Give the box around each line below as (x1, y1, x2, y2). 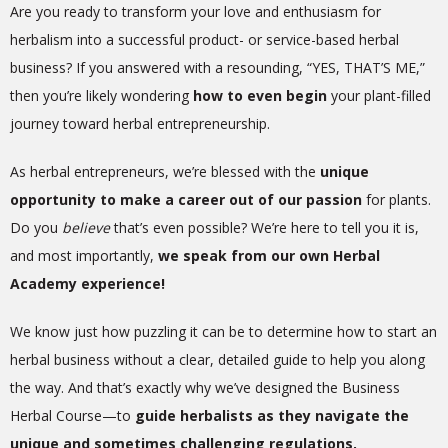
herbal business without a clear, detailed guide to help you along (10, 349, 425, 369)
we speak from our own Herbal (154, 245, 380, 265)
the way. (10, 377, 68, 397)
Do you (10, 217, 62, 237)
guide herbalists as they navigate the (131, 405, 409, 425)
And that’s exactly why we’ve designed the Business (68, 377, 400, 397)
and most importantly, (10, 245, 154, 265)
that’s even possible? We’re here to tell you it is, (110, 217, 419, 237)
